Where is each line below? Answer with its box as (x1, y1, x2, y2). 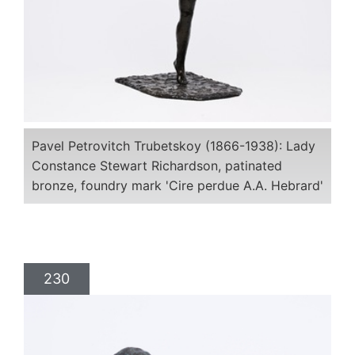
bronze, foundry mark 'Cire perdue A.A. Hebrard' (32, 177, 323, 193)
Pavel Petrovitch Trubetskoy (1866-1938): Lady (32, 137, 315, 154)
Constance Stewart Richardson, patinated (32, 157, 282, 174)
